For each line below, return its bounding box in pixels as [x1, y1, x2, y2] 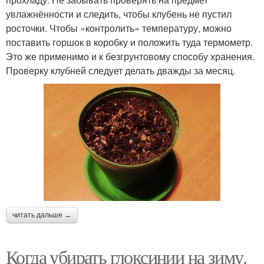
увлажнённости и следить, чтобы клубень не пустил [6, 6, 232, 21]
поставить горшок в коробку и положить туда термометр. [6, 35, 253, 49]
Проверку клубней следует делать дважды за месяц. [6, 63, 235, 77]
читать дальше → [12, 211, 71, 220]
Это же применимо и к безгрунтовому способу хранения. [6, 49, 255, 63]
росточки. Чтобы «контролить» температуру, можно [6, 21, 232, 35]
